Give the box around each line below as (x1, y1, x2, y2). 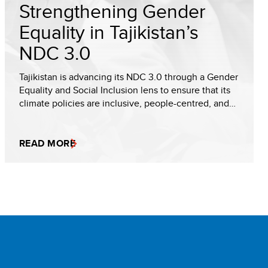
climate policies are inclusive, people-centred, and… (19, 96, 236, 110)
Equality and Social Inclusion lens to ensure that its (19, 83, 230, 97)
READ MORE (19, 136, 76, 150)
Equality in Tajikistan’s (19, 18, 199, 45)
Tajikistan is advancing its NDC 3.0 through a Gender (19, 70, 238, 84)
